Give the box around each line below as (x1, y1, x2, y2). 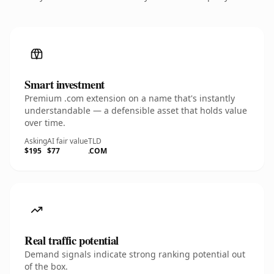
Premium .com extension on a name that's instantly (24, 92, 235, 104)
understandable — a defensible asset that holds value (24, 105, 247, 116)
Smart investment (24, 76, 105, 92)
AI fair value (47, 136, 88, 146)
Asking (24, 136, 47, 146)
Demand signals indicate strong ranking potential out (24, 248, 245, 260)
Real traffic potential (24, 232, 119, 248)
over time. (24, 117, 65, 128)
